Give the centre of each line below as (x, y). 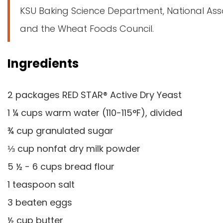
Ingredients (43, 63)
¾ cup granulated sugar (60, 131)
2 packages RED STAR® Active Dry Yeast (96, 95)
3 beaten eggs (40, 202)
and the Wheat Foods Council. (87, 29)
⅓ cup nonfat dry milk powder (75, 149)
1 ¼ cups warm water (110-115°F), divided (95, 113)
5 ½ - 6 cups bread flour (61, 167)
